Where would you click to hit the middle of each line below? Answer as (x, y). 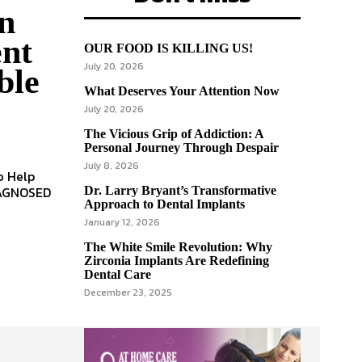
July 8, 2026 (112, 165)
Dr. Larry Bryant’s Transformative (180, 190)
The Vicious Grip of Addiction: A (174, 133)
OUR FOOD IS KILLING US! (168, 48)
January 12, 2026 (122, 222)
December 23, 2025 (128, 292)
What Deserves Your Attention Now (182, 90)
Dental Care (118, 274)
